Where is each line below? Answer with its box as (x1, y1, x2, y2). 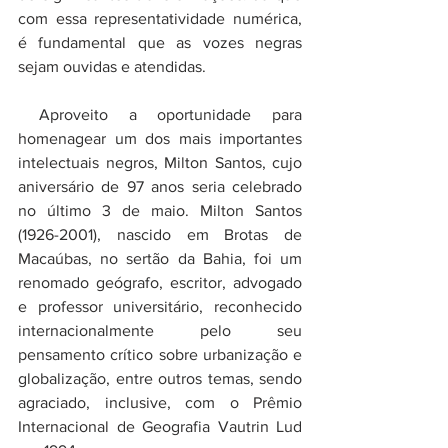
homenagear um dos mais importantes (18, 129, 302, 147)
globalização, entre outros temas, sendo (18, 369, 302, 387)
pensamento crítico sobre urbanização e (18, 345, 302, 363)
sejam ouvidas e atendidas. (18, 57, 210, 75)
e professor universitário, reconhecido (18, 297, 302, 315)
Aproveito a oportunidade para (18, 105, 39, 123)
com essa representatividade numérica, (18, 9, 302, 27)
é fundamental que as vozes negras (18, 33, 302, 51)
